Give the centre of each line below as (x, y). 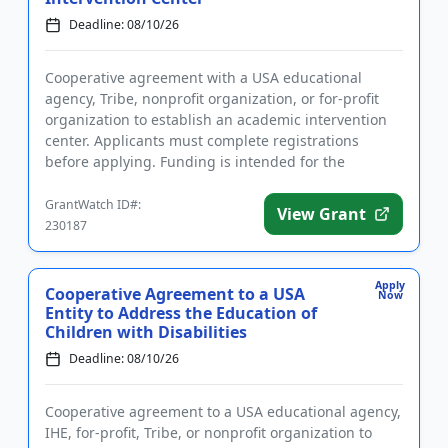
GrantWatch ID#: (93, 204)
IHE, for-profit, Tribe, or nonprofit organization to (208, 432)
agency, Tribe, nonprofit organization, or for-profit (212, 98)
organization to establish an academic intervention (216, 119)
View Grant (321, 214)
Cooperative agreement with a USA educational (203, 77)
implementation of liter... (127, 182)
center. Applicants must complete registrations (202, 140)
